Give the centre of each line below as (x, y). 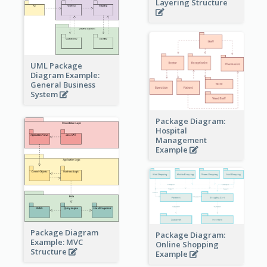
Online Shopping (187, 244)
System (45, 94)
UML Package (56, 65)
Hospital (171, 131)
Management (181, 140)
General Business (63, 84)
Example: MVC (56, 242)
